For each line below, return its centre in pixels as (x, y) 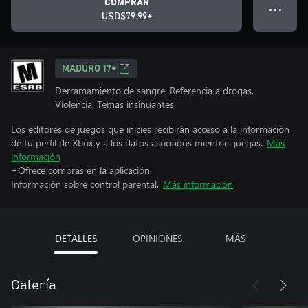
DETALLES (76, 238)
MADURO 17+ (89, 69)
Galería (34, 285)
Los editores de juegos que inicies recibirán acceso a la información (150, 129)
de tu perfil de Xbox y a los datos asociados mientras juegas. (137, 143)
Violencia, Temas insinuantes (114, 104)
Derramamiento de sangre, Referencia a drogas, (154, 90)
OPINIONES (157, 238)
